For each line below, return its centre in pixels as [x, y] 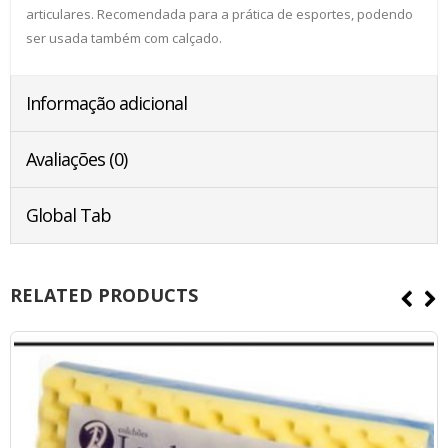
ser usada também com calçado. [124, 38]
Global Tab [68, 215]
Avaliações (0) [76, 159]
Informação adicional [106, 103]
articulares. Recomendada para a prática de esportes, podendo [219, 14]
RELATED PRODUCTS [104, 295]
